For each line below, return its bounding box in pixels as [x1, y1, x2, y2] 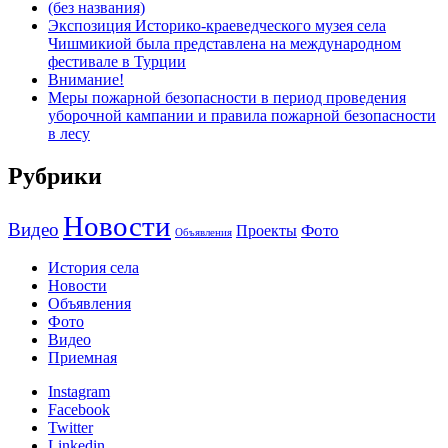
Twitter [48, 419, 93, 437]
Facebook [48, 401, 110, 419]
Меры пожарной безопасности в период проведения [48, 89, 406, 107]
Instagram [48, 383, 110, 401]
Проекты [236, 222, 297, 240]
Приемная [48, 349, 117, 367]
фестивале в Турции [48, 53, 186, 71]
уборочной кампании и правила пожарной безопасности [48, 107, 436, 125]
